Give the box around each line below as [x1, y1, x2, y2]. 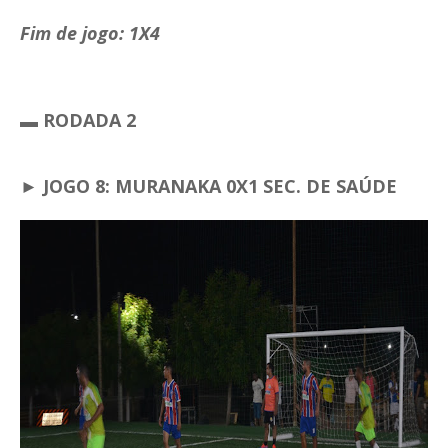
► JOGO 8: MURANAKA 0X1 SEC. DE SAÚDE [20, 174, 402, 199]
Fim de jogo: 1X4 [20, 21, 160, 46]
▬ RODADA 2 [20, 108, 141, 133]
